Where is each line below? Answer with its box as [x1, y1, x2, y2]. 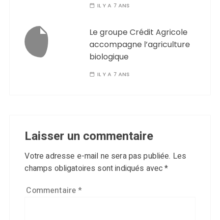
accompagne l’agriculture [89, 39, 191, 50]
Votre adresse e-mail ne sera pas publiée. [25, 150, 171, 162]
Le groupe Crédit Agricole [89, 27, 188, 38]
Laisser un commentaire [25, 128, 154, 145]
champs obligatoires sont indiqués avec [25, 163, 165, 174]
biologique [89, 51, 129, 62]
